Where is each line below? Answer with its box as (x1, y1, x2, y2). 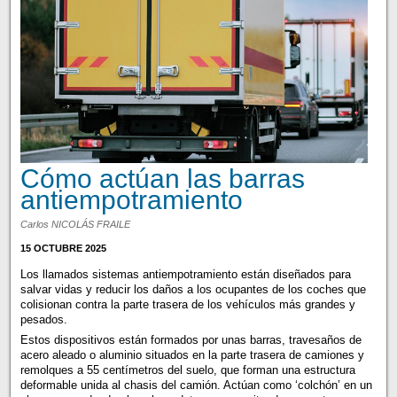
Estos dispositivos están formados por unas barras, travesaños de (19, 333, 362, 347)
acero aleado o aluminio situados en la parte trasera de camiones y (19, 348, 364, 362)
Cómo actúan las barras (19, 162, 305, 193)
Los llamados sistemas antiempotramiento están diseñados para (19, 268, 351, 282)
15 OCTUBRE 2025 (19, 243, 106, 254)
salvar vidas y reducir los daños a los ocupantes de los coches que (19, 283, 366, 297)
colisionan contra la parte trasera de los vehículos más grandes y (19, 298, 355, 312)
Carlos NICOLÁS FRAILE (19, 219, 130, 230)
